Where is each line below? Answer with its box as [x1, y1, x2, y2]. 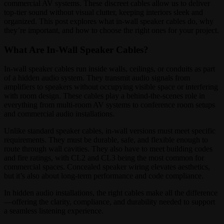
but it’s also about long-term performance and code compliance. [4, 171, 203, 180]
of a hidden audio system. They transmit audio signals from [4, 73, 190, 82]
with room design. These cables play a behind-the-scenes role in [4, 91, 205, 100]
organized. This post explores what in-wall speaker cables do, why [4, 16, 213, 25]
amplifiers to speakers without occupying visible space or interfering [4, 82, 218, 91]
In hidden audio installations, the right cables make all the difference [4, 188, 217, 197]
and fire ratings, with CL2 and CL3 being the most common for [4, 153, 204, 162]
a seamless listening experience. [4, 206, 103, 215]
